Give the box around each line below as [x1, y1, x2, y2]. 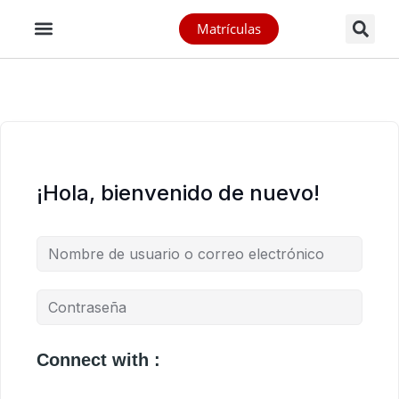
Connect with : [37, 350, 160, 370]
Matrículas [196, 20, 261, 37]
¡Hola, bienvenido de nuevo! [37, 180, 320, 206]
